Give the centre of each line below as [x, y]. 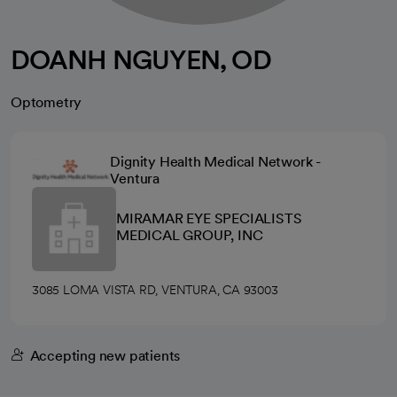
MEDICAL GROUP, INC [190, 235]
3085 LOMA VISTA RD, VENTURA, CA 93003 [155, 290]
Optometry [47, 102]
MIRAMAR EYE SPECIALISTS [209, 218]
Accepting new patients [105, 356]
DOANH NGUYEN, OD [141, 59]
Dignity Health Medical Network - [215, 162]
